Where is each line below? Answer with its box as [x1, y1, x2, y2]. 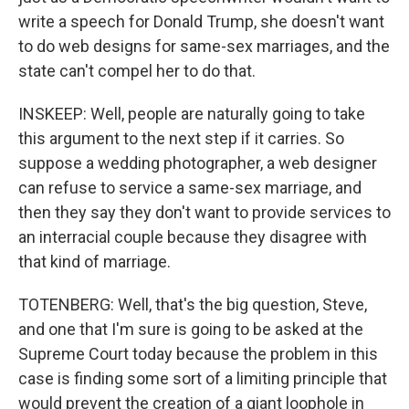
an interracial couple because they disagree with [18, 227, 367, 246]
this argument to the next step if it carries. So [18, 129, 344, 148]
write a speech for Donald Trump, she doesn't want [18, 12, 384, 31]
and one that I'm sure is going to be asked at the [18, 320, 363, 339]
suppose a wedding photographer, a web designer [18, 153, 377, 173]
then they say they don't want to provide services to [18, 203, 391, 222]
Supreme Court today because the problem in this [18, 344, 378, 363]
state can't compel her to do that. [18, 61, 256, 80]
